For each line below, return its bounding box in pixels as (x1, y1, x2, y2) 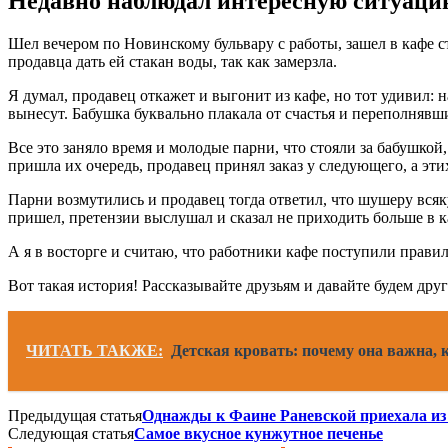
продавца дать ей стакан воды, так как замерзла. (8, 52, 337, 70)
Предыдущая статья (8, 406, 142, 424)
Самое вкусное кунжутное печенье (134, 424, 383, 442)
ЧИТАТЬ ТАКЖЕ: (26, 341, 163, 359)
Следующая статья (8, 424, 134, 442)
